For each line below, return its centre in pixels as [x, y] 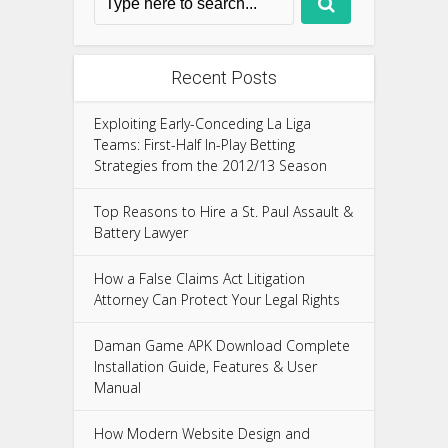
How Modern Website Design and [202, 433]
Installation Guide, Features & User [205, 366]
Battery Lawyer [141, 232]
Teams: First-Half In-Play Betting [194, 144]
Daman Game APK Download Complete [222, 345]
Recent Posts [224, 77]
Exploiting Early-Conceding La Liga [202, 123]
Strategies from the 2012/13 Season [210, 165]
